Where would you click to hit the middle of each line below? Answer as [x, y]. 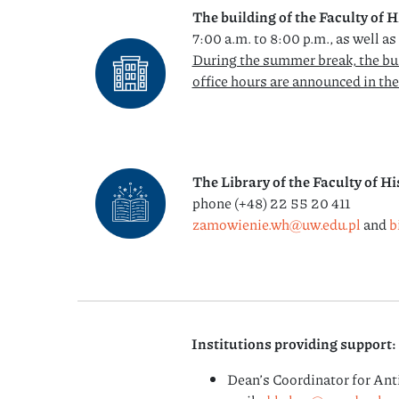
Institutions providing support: [293, 343]
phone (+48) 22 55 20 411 [271, 203]
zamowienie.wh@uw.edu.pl [276, 224]
